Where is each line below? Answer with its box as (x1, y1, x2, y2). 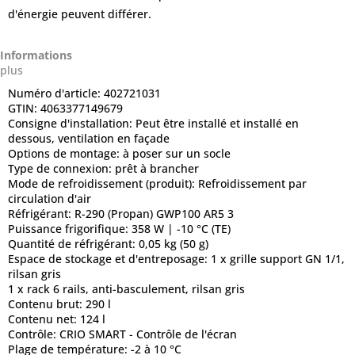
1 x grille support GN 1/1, (211, 250, 345, 266)
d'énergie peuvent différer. (8, 6, 151, 21)
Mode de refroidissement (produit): (8, 175, 198, 191)
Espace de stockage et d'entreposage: (8, 250, 211, 266)
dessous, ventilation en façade (8, 130, 170, 146)
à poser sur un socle (123, 145, 231, 161)
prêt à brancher (115, 160, 199, 176)
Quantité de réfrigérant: (8, 235, 139, 251)
